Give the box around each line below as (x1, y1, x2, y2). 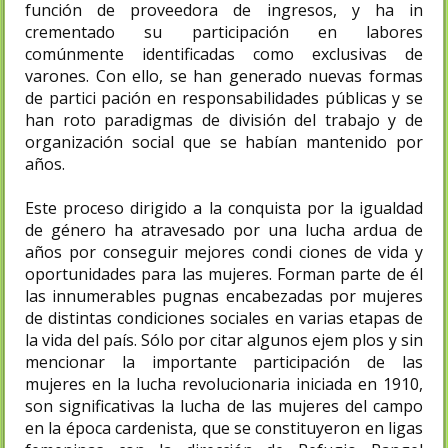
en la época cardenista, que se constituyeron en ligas (25, 416, 423, 439)
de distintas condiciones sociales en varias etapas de (25, 306, 423, 329)
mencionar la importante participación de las (25, 350, 423, 373)
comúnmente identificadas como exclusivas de (25, 42, 423, 65)
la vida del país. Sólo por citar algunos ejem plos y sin (25, 328, 423, 351)
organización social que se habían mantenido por (25, 130, 423, 153)
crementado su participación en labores (25, 20, 423, 43)
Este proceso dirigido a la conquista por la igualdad (25, 196, 423, 219)
